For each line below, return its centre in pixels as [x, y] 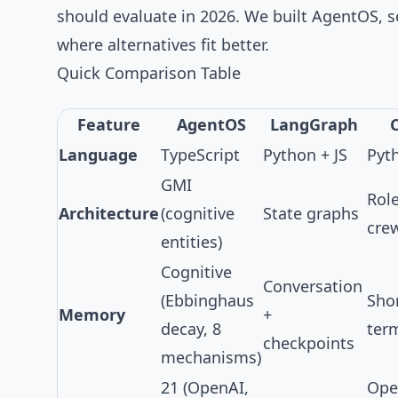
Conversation [313, 286]
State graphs [311, 213]
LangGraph [314, 124]
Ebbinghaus [210, 300]
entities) [191, 242]
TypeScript [200, 155]
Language [98, 155]
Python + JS [305, 155]
